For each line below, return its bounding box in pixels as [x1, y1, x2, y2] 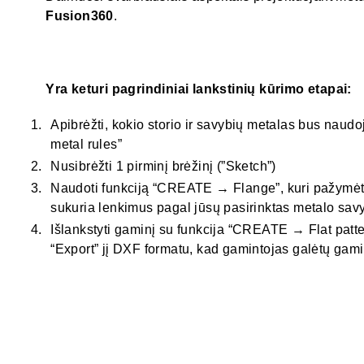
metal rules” [50, 136, 123, 151]
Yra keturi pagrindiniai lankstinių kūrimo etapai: [45, 81, 352, 96]
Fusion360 [45, 9, 114, 24]
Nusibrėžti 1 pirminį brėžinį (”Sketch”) [50, 158, 276, 173]
